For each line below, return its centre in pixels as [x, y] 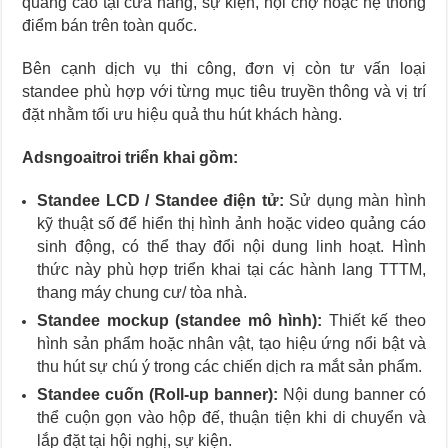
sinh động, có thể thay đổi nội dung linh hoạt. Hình [231, 246]
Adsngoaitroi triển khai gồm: [130, 157]
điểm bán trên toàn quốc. [110, 25]
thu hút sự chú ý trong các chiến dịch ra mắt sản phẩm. [230, 366]
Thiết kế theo [374, 320]
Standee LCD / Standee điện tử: [160, 200]
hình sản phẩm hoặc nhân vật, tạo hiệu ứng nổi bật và [231, 343]
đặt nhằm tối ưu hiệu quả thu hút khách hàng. [182, 114]
